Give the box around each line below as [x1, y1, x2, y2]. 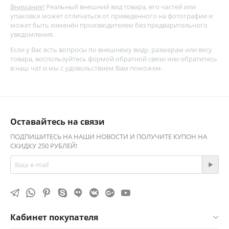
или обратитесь [166, 54, 217, 63]
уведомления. [10, 30, 54, 39]
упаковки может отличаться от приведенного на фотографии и [10, 11, 213, 20]
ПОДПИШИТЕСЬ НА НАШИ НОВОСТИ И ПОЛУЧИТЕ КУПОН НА [10, 132, 207, 141]
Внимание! [10, 2, 44, 11]
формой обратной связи [88, 54, 166, 63]
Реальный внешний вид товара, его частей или [44, 2, 196, 11]
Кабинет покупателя [10, 212, 98, 223]
